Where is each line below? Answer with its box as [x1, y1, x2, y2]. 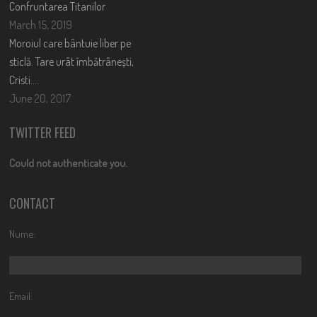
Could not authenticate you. [9, 156, 128, 170]
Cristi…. [9, 72, 40, 87]
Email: [9, 289, 33, 303]
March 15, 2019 [9, 17, 73, 32]
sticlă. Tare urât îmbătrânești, [9, 54, 134, 69]
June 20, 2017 [9, 91, 71, 105]
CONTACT [9, 193, 56, 212]
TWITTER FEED [9, 122, 76, 142]
